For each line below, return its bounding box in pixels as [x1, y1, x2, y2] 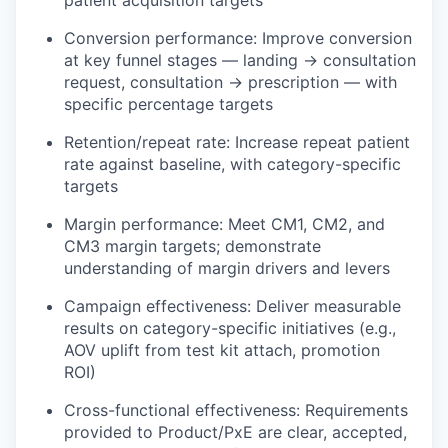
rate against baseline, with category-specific [64, 154, 401, 174]
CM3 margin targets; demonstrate [64, 236, 321, 256]
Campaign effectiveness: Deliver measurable [64, 296, 401, 316]
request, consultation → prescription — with [64, 72, 397, 92]
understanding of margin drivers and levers [64, 258, 390, 278]
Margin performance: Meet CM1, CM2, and [64, 214, 385, 234]
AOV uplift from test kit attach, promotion [64, 340, 380, 360]
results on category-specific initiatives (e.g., [64, 318, 396, 338]
